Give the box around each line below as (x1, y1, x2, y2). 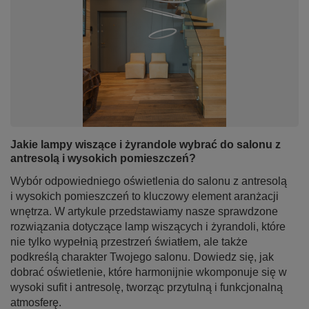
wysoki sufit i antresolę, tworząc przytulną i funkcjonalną (10, 281, 283, 294)
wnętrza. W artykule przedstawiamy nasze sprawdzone (10, 206, 278, 218)
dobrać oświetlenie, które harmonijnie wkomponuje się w (10, 266, 287, 279)
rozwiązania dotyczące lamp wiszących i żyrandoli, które (10, 221, 286, 233)
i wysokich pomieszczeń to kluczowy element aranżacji (10, 190, 279, 203)
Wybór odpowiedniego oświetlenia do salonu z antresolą (10, 175, 287, 188)
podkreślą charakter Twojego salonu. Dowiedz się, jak (10, 251, 274, 263)
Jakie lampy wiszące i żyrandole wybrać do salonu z (10, 139, 281, 151)
